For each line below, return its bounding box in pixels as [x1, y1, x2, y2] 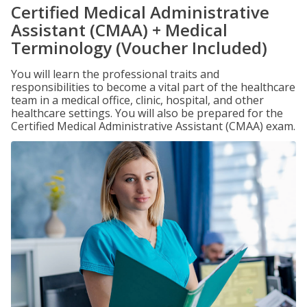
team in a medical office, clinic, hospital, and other [11, 93, 264, 108]
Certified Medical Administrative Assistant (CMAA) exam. [11, 119, 295, 134]
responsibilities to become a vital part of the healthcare [11, 79, 295, 95]
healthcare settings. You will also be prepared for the [11, 106, 283, 121]
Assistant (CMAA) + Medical [11, 19, 228, 41]
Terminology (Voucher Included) [11, 36, 267, 59]
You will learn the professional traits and [11, 66, 219, 82]
